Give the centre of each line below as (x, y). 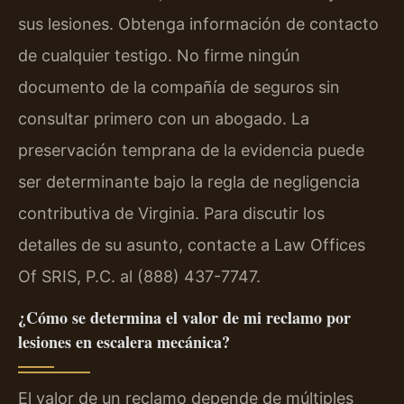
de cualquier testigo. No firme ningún (159, 56)
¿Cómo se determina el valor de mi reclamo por (184, 317)
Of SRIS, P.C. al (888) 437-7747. (139, 277)
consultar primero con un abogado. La (164, 119)
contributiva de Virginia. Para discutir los (171, 214)
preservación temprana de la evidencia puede (191, 151)
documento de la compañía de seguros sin (179, 87)
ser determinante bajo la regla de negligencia (189, 182)
